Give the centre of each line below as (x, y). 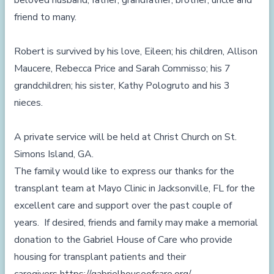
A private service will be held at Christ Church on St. (125, 137)
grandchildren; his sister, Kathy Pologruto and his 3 (122, 86)
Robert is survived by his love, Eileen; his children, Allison (136, 51)
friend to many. (48, 17)
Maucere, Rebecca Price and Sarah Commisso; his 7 (122, 68)
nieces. (31, 103)
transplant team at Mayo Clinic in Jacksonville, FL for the (135, 188)
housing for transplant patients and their (100, 257)
